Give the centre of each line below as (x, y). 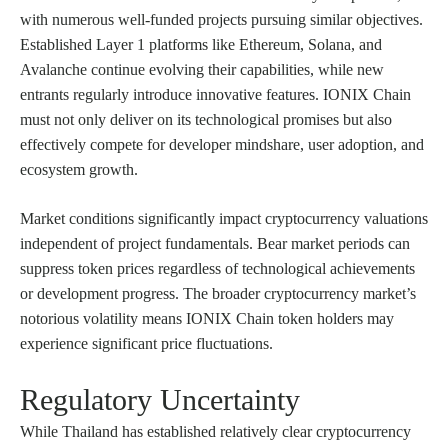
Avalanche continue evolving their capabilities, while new (202, 69)
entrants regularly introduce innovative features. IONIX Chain (215, 94)
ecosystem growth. (79, 169)
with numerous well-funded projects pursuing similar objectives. (221, 19)
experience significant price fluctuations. (146, 343)
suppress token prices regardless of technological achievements (217, 268)
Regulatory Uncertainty (160, 399)
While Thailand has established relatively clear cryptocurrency (215, 431)
